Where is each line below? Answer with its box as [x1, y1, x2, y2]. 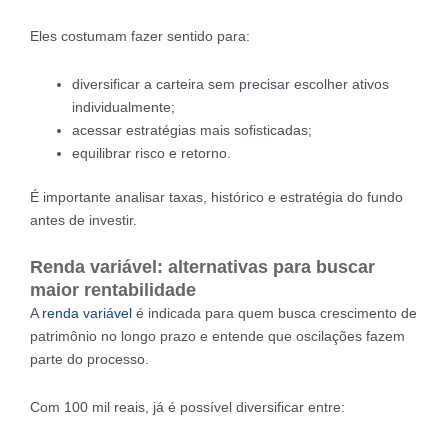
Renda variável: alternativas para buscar [30, 257, 375, 278]
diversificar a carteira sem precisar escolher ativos [72, 75, 389, 92]
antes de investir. [30, 211, 137, 228]
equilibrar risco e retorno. [72, 144, 231, 161]
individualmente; [72, 98, 175, 115]
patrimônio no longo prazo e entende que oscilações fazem [30, 328, 405, 345]
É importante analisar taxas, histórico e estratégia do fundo [30, 188, 403, 205]
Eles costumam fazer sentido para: [30, 28, 250, 45]
